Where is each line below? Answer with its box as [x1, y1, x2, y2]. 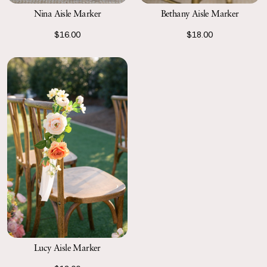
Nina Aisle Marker [33, 7, 101, 18]
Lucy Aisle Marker [34, 242, 101, 253]
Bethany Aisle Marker [160, 7, 239, 18]
